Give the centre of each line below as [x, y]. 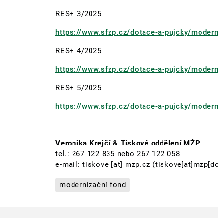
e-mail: [69, 164]
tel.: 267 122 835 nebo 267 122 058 [118, 154]
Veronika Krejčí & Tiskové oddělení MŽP [128, 143]
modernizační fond [93, 185]
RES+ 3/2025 [79, 13]
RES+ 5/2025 [79, 87]
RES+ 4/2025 [79, 50]
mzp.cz [137, 164]
